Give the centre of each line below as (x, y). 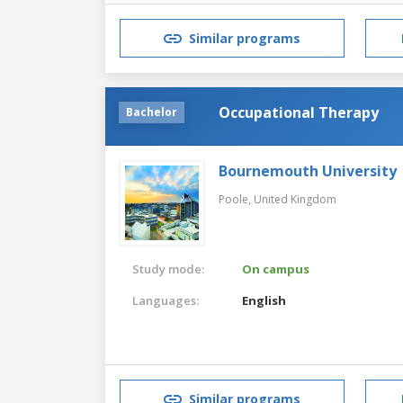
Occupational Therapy (299, 112)
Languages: (166, 300)
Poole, (236, 199)
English (264, 300)
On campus (276, 269)
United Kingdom (295, 199)
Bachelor (152, 112)
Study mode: (168, 269)
